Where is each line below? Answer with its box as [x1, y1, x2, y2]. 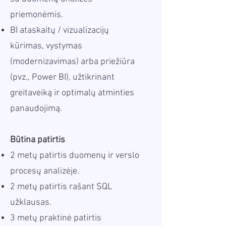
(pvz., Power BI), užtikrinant [10, 72, 115, 83]
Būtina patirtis [10, 135, 65, 145]
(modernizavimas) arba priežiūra [10, 56, 135, 67]
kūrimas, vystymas [10, 41, 82, 51]
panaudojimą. [10, 103, 62, 114]
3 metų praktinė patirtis [10, 213, 101, 223]
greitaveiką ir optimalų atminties [10, 88, 134, 98]
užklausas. [10, 197, 51, 208]
